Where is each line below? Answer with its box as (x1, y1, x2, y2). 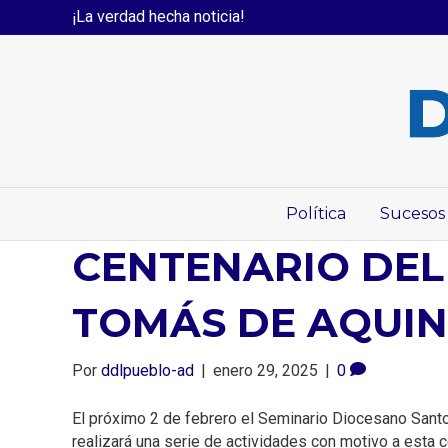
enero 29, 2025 (213, 361, 318, 381)
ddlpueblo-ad (101, 361, 194, 381)
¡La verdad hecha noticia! (72, 7, 245, 26)
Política (286, 204, 346, 223)
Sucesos (380, 204, 445, 223)
